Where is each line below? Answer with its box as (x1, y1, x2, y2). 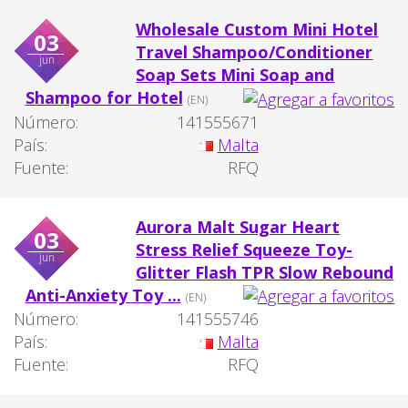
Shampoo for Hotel (25, 86, 183, 108)
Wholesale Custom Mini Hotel (136, 17, 379, 40)
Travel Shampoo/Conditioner (136, 40, 373, 63)
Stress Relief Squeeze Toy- (136, 238, 353, 260)
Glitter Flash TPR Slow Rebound (136, 260, 394, 283)
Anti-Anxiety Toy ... (25, 283, 181, 306)
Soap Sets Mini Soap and (136, 63, 335, 86)
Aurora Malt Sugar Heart (136, 215, 341, 238)
